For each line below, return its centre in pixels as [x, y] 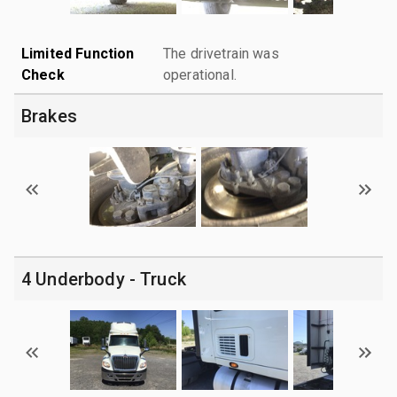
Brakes [49, 116]
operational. [200, 74]
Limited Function [78, 53]
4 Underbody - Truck [104, 279]
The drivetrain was [221, 53]
